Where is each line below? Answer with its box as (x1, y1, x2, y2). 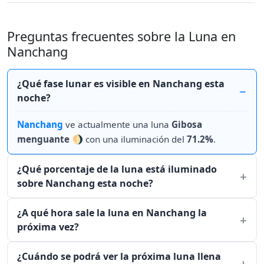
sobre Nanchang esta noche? (17, 177, 153, 190)
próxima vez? (17, 220, 79, 234)
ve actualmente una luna (63, 118, 171, 131)
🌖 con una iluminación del (70, 133, 187, 146)
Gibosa (171, 118, 202, 131)
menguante (17, 133, 70, 146)
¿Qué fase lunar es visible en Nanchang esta (17, 77, 225, 91)
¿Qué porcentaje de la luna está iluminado (17, 163, 217, 176)
